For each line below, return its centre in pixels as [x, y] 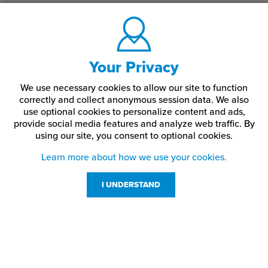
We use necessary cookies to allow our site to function [134, 88]
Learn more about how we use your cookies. [134, 157]
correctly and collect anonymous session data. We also [134, 100]
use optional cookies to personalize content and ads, [134, 112]
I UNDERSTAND [131, 185]
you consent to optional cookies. [163, 136]
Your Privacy [134, 67]
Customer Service [84, 233]
